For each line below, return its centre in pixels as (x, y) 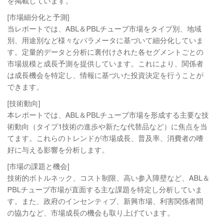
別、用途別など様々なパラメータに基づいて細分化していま (105, 40)
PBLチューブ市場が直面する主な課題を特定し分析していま (105, 189)
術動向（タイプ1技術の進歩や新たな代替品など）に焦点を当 (107, 126)
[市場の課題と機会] (38, 166)
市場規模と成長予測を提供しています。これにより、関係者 (105, 63)
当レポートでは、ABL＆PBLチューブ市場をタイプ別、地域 (104, 28)
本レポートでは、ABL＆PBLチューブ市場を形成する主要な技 (108, 115)
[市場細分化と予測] (38, 17)
